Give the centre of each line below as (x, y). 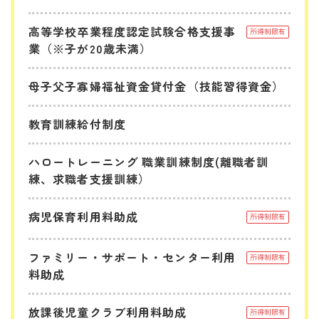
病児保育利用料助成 (84, 216)
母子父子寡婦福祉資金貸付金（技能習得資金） (157, 86)
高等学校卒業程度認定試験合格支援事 (132, 31)
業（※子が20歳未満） (90, 48)
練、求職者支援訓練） (90, 178)
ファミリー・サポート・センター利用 (132, 257)
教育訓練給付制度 (77, 124)
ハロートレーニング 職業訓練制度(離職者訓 (149, 161)
